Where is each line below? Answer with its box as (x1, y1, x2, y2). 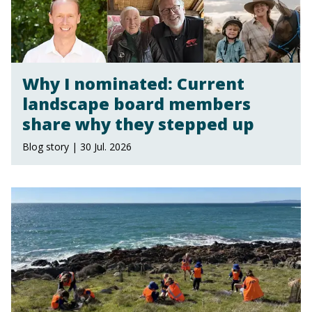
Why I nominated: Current (22, 72, 244, 95)
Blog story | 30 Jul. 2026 (22, 140, 132, 154)
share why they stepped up (22, 113, 254, 136)
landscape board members (22, 93, 251, 116)
